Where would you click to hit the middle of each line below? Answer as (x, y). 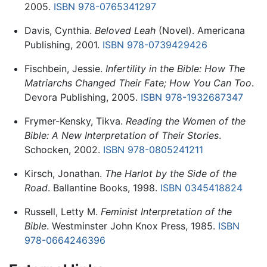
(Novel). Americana (200, 31)
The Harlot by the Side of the (170, 174)
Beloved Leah (125, 31)
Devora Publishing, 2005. (82, 97)
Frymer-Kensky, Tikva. (75, 121)
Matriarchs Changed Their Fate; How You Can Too (138, 83)
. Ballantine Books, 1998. (104, 188)
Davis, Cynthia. (59, 31)
